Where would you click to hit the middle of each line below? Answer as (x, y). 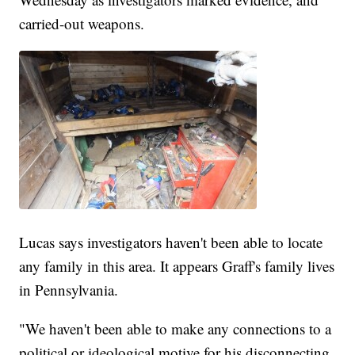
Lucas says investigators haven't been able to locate (171, 242)
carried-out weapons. (82, 24)
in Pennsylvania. (69, 290)
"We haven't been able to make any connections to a (176, 329)
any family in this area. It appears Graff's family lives (177, 266)
